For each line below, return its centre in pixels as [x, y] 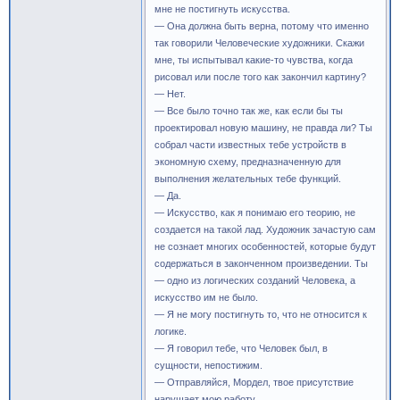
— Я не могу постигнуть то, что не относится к [261, 314]
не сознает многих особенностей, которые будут [265, 246]
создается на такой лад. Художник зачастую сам [265, 229]
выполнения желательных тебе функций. [248, 179]
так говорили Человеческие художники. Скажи [259, 43]
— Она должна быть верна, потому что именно [262, 26]
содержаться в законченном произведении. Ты [261, 263]
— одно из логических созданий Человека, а [255, 280]
